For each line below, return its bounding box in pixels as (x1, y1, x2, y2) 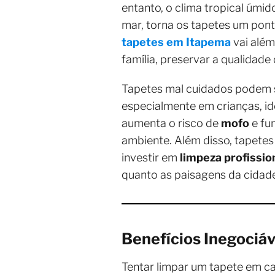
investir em (122, 151, 180, 164)
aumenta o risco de (122, 117, 221, 130)
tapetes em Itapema (122, 36, 231, 48)
